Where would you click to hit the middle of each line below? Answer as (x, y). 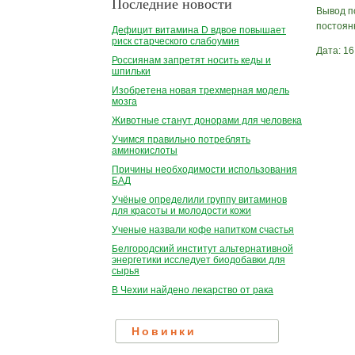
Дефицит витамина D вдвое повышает (199, 31)
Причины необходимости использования (204, 170)
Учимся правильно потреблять (181, 140)
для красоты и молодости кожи (181, 211)
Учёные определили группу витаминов (199, 200)
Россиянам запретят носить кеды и (191, 61)
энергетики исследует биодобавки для (198, 260)
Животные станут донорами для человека (207, 121)
